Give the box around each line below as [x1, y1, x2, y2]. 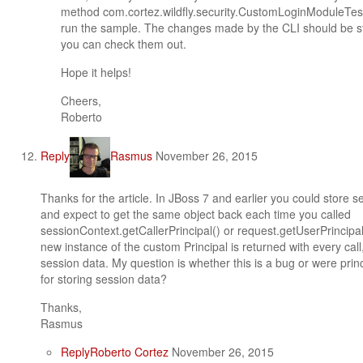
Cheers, [61, 92, 101, 109]
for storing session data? [41, 271, 167, 287]
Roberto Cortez [90, 344, 169, 360]
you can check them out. [61, 36, 186, 52]
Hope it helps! [61, 64, 131, 80]
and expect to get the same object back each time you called [41, 206, 351, 222]
